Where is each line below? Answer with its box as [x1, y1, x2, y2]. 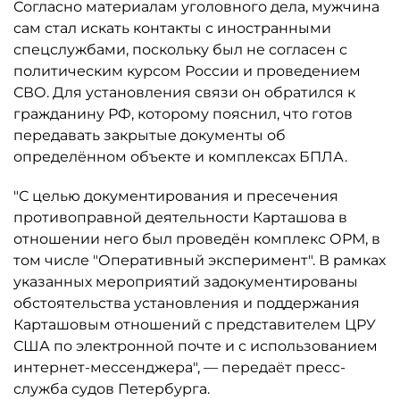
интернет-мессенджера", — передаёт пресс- [13, 359, 346, 376]
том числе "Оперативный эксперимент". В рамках [13, 252, 386, 269]
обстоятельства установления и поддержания [13, 295, 360, 312]
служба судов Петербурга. [13, 380, 210, 397]
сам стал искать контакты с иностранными [13, 20, 331, 37]
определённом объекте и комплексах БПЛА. [13, 148, 347, 165]
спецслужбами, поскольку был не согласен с [13, 41, 347, 58]
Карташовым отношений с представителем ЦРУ [13, 316, 376, 333]
